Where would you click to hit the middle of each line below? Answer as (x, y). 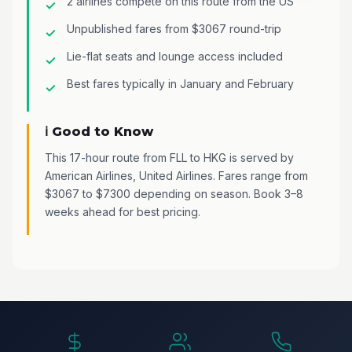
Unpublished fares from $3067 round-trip (174, 28)
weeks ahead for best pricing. (123, 211)
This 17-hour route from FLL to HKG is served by (169, 157)
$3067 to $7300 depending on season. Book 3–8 (174, 193)
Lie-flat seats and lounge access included (175, 56)
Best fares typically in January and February (180, 83)
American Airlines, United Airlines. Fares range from (176, 175)
